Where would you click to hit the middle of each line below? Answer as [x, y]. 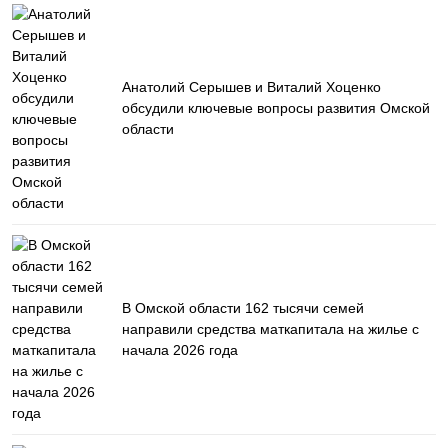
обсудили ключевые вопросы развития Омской [276, 108]
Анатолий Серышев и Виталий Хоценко [251, 87]
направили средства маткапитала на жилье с [270, 329]
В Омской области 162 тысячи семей [243, 308]
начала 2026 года [180, 350]
